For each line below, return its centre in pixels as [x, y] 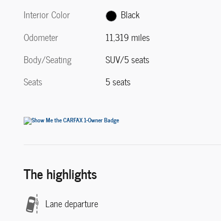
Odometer [41, 37]
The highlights [60, 173]
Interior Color [47, 15]
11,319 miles [128, 37]
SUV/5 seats [128, 59]
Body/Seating [48, 59]
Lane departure [72, 204]
